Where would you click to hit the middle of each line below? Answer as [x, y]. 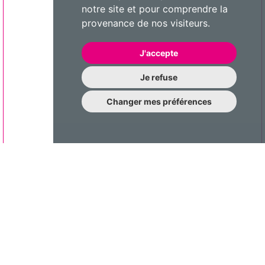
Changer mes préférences [159, 101]
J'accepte [159, 53]
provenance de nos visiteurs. [146, 23]
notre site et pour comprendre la [154, 9]
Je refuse [159, 77]
